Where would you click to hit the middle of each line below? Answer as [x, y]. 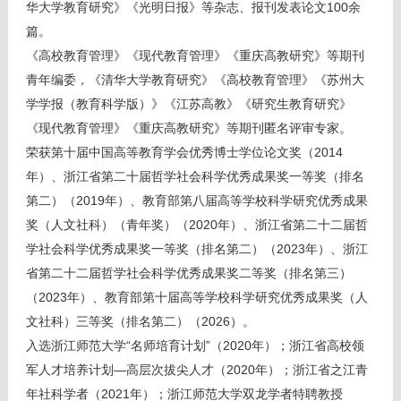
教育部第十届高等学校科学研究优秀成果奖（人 [236, 297]
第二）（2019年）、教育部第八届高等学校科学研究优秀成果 [196, 200]
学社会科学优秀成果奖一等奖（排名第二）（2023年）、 [184, 249]
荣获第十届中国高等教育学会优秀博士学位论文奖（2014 [184, 152]
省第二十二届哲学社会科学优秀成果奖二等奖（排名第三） [188, 273]
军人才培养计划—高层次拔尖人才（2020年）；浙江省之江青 [196, 370]
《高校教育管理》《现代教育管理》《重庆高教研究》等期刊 [195, 55]
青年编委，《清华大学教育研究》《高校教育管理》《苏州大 [195, 80]
